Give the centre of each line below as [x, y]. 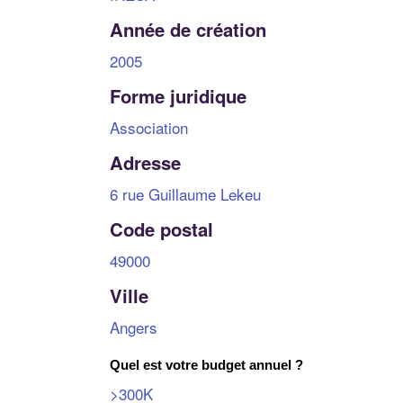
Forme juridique [178, 95]
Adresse [145, 162]
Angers [134, 327]
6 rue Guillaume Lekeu [185, 193]
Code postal [161, 228]
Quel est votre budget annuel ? [206, 365]
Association [149, 127]
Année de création [188, 29]
